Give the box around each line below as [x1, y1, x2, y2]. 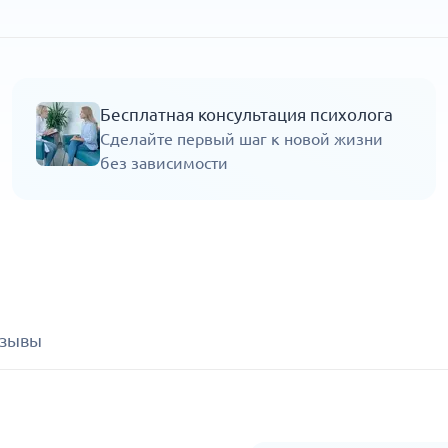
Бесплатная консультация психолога [100, 105, 393, 125]
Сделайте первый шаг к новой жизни [100, 130, 383, 149]
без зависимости [100, 154, 228, 173]
